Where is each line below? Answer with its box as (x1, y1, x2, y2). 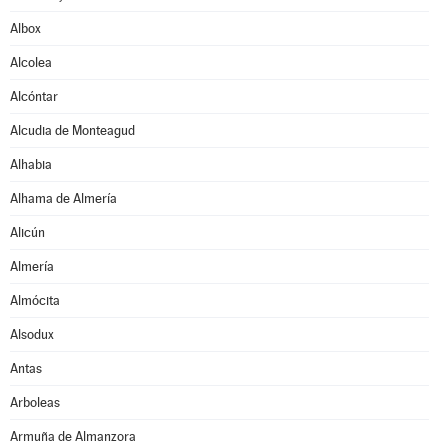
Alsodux (10, 327, 54, 342)
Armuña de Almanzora (10, 429, 136, 444)
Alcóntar (10, 89, 58, 104)
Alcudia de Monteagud (10, 123, 135, 138)
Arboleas (10, 395, 60, 410)
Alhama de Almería (10, 191, 117, 206)
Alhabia (10, 157, 52, 172)
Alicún (10, 225, 45, 240)
